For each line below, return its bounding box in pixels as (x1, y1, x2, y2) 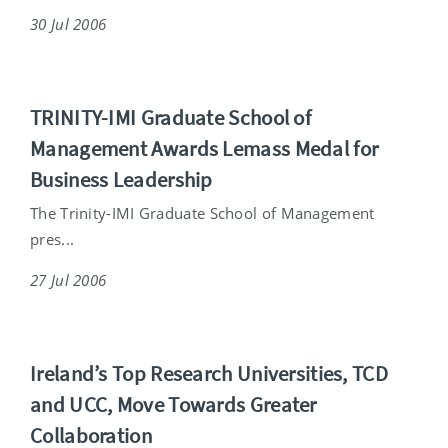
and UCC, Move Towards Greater (30, 390, 317, 418)
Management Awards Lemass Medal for (30, 134, 379, 162)
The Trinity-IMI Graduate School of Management (30, 202, 375, 223)
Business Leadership (30, 165, 213, 193)
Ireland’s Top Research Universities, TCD (30, 359, 388, 387)
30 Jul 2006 (30, 13, 107, 34)
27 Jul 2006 (30, 269, 107, 290)
